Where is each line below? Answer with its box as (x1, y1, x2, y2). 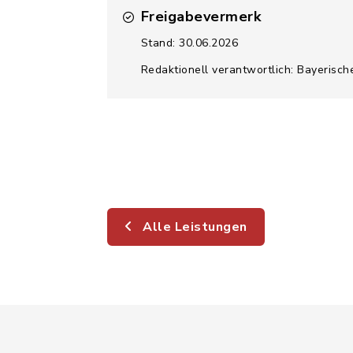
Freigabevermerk (140, 7, 261, 26)
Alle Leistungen (139, 218, 247, 236)
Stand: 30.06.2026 (140, 35, 238, 50)
